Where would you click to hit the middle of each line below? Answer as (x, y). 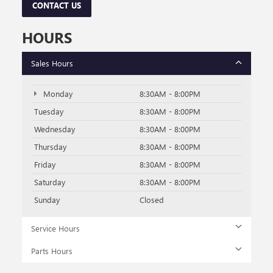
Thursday (50, 147)
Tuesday (49, 112)
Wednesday (55, 129)
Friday (45, 165)
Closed (152, 200)
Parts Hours (52, 251)
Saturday (50, 182)
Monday (56, 94)
